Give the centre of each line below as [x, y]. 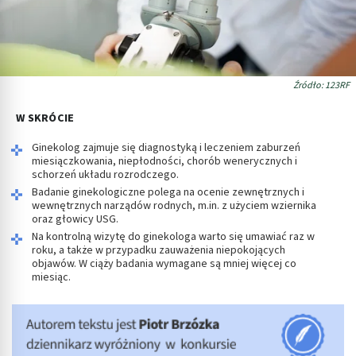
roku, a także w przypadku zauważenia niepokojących [159, 250]
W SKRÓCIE [45, 118]
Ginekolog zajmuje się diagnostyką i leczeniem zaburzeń [166, 147]
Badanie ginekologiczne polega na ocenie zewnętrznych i [168, 192]
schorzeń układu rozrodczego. [105, 174]
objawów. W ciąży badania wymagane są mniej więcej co [164, 263]
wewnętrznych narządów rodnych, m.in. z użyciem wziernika [174, 205]
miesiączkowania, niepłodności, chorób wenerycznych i [164, 161]
